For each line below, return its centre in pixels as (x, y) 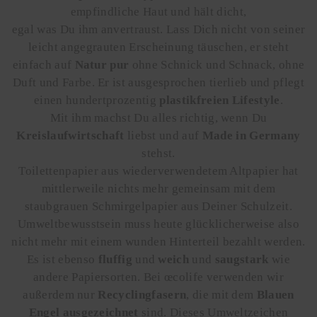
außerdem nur (60, 294)
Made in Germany (251, 135)
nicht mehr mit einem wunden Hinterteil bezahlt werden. (158, 241)
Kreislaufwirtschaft (72, 135)
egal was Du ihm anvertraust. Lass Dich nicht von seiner (158, 29)
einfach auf (44, 64)
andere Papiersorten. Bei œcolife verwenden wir (158, 277)
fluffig (117, 259)
